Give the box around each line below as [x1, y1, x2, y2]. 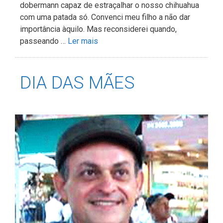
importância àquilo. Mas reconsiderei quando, [20, 24, 177, 34]
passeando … [20, 36, 68, 46]
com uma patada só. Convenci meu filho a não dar [20, 12, 190, 22]
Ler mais [68, 36, 98, 46]
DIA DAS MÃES [20, 73, 135, 94]
